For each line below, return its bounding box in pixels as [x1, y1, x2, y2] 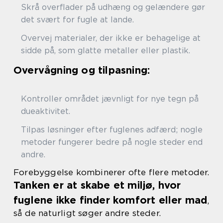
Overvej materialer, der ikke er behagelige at [21, 33, 201, 43]
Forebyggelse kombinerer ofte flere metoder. [13, 167, 210, 177]
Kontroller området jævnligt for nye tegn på [21, 94, 199, 104]
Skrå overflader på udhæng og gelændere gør [21, 2, 205, 12]
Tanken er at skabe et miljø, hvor [13, 179, 181, 191]
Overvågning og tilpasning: [13, 64, 150, 76]
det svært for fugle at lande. [21, 15, 134, 24]
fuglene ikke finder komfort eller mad [13, 194, 208, 206]
